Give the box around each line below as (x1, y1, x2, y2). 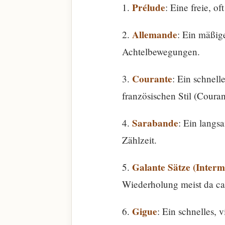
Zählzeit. (122, 134, 157, 146)
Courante (132, 72, 172, 86)
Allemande (132, 28, 177, 42)
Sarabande (132, 116, 178, 130)
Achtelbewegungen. (122, 45, 200, 58)
